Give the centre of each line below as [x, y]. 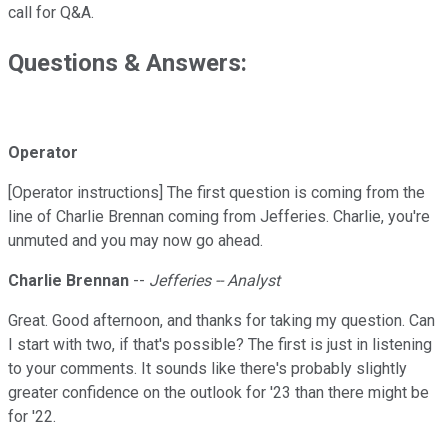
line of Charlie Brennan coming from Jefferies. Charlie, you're [219, 217]
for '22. [32, 417]
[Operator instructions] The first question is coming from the [216, 193]
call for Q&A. [51, 13]
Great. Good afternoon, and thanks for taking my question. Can [221, 321]
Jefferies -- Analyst [214, 281]
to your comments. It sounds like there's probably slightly [207, 369]
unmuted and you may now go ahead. [135, 241]
